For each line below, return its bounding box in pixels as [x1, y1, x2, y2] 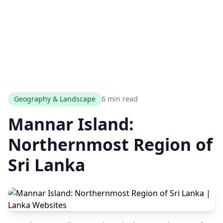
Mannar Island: [8, 112, 134, 135]
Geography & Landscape [14, 94, 96, 104]
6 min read [102, 94, 138, 104]
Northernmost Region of [8, 133, 213, 156]
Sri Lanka [8, 153, 85, 176]
